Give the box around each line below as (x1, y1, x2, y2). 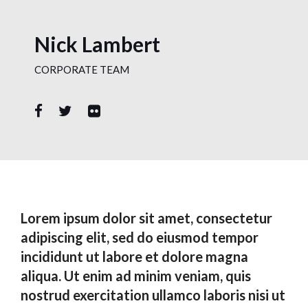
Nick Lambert (34, 31, 160, 56)
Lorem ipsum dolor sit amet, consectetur (21, 209, 272, 226)
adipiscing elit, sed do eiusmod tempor (21, 228, 258, 245)
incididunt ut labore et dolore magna (21, 247, 248, 265)
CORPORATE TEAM (34, 63, 129, 76)
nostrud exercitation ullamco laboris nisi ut (21, 286, 285, 303)
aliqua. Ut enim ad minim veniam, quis (21, 267, 251, 284)
